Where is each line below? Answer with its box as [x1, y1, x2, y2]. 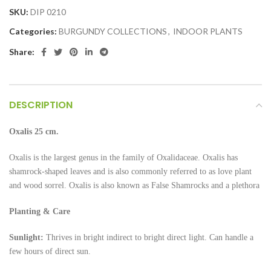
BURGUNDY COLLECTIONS [59, 26, 167, 37]
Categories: [9, 26, 57, 37]
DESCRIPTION [9, 98, 73, 113]
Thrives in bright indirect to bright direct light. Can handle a [44, 233, 253, 243]
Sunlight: [9, 233, 44, 243]
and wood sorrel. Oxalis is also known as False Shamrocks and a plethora [9, 181, 262, 191]
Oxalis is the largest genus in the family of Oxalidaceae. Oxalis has [9, 153, 238, 163]
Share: [9, 47, 34, 57]
